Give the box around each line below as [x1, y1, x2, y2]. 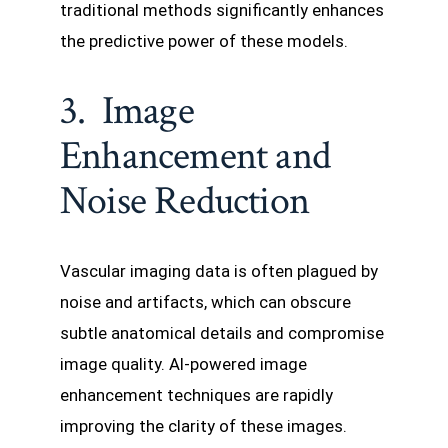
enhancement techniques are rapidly [60, 385, 333, 406]
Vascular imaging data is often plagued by [60, 261, 378, 282]
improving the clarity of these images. [60, 416, 351, 437]
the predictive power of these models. [60, 30, 348, 51]
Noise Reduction [60, 175, 310, 228]
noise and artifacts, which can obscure [60, 292, 351, 313]
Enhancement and [60, 130, 331, 183]
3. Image [60, 85, 194, 138]
